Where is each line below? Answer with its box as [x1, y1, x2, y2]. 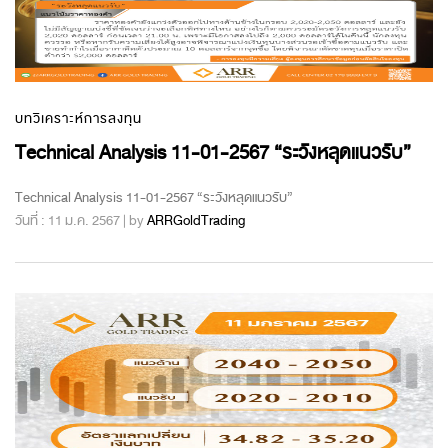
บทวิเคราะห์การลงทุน [15, 107, 142, 129]
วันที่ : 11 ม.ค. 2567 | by [15, 209, 147, 231]
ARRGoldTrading [147, 209, 245, 231]
